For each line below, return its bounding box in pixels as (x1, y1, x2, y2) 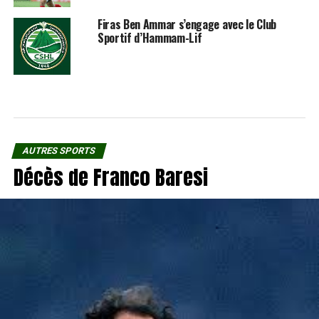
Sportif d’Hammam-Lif (97, 28, 202, 46)
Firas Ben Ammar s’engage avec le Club (97, 15, 277, 33)
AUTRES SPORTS (21, 145, 97, 156)
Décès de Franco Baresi (13, 161, 208, 192)
